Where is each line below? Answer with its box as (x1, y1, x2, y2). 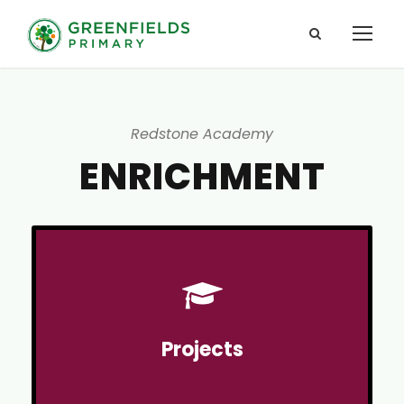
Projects (161, 335, 243, 363)
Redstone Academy (131, 124, 273, 144)
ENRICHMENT (78, 151, 326, 202)
